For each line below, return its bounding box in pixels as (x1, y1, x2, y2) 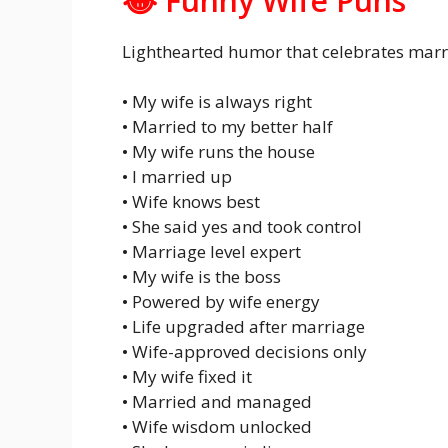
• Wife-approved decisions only (122, 340, 367, 363)
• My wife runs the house (122, 140, 315, 163)
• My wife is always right (122, 90, 312, 113)
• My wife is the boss (122, 265, 281, 288)
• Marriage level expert (122, 240, 301, 263)
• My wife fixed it (122, 365, 252, 388)
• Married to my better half (122, 115, 333, 138)
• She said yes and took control (122, 215, 362, 238)
